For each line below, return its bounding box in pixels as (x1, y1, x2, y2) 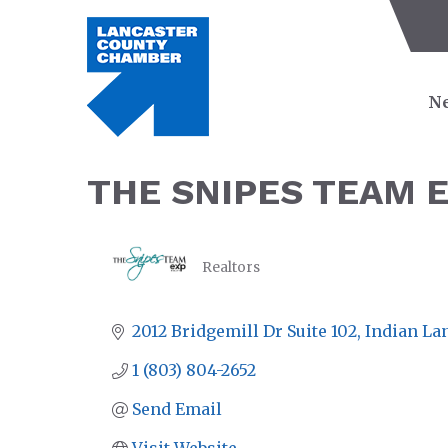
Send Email (132, 399, 222, 419)
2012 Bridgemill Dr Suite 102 (132, 321, 357, 341)
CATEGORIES (201, 272, 290, 288)
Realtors (202, 259, 260, 276)
